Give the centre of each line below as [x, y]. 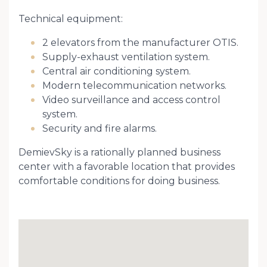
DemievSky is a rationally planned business [119, 152]
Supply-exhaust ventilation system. [126, 57]
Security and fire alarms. [100, 128]
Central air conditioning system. [117, 71]
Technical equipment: [71, 19]
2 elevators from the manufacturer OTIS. [140, 43]
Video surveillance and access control [131, 100]
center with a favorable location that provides [127, 167]
